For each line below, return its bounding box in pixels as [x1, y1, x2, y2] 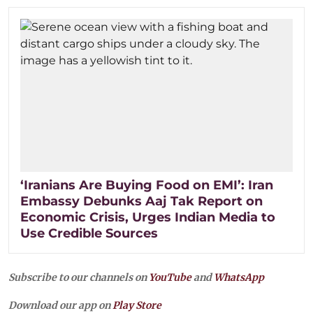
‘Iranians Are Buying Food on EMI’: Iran [20, 177, 273, 193]
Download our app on [8, 298, 112, 312]
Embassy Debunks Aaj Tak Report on [20, 193, 263, 209]
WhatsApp [214, 270, 264, 284]
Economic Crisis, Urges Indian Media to [20, 209, 275, 225]
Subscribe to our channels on [8, 270, 149, 284]
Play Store [112, 298, 161, 312]
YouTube [149, 270, 191, 284]
